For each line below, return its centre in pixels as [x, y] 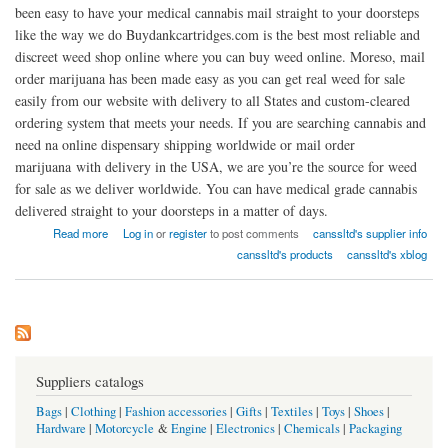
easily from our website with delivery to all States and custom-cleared [212, 100]
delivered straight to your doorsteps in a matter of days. [171, 210]
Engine [189, 429]
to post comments [252, 232]
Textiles [292, 412]
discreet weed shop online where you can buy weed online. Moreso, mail [220, 56]
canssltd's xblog [387, 253]
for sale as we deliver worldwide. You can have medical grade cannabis [216, 188]
